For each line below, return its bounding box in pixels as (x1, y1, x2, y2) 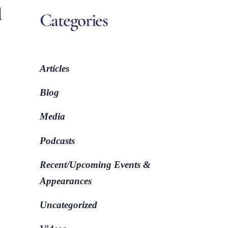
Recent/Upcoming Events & (39, 159, 151, 170)
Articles (39, 63, 69, 74)
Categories (39, 9, 108, 31)
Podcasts (39, 135, 75, 146)
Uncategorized (39, 199, 97, 210)
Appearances (39, 175, 92, 186)
